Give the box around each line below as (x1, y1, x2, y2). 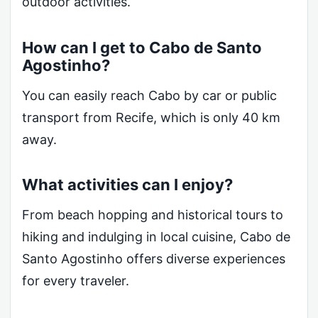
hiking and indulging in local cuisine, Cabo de (22, 229, 290, 245)
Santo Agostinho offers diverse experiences (22, 251, 285, 267)
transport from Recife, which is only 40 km (22, 109, 280, 125)
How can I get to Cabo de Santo (22, 38, 262, 57)
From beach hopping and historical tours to (22, 207, 283, 223)
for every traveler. (22, 273, 129, 289)
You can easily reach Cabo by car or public (22, 87, 277, 103)
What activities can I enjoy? (22, 175, 233, 194)
